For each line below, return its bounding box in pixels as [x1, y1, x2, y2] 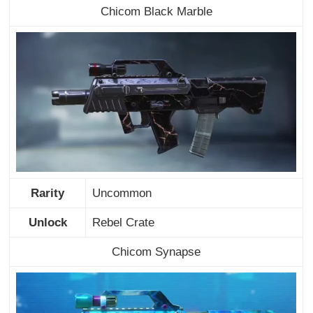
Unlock [28, 215, 67, 229]
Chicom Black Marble [100, 4, 212, 18]
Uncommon [92, 186, 152, 200]
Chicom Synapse [112, 245, 201, 259]
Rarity [31, 186, 65, 200]
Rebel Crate [92, 215, 154, 229]
